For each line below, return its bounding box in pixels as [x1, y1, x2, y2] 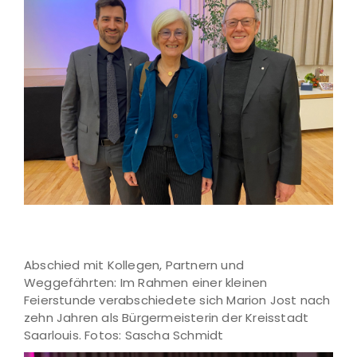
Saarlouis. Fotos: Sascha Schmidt [24, 326, 224, 343]
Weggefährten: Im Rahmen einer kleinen [24, 273, 268, 291]
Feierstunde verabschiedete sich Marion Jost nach [24, 291, 331, 308]
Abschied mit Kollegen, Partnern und [24, 256, 244, 273]
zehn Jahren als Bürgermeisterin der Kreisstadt [24, 308, 309, 326]
